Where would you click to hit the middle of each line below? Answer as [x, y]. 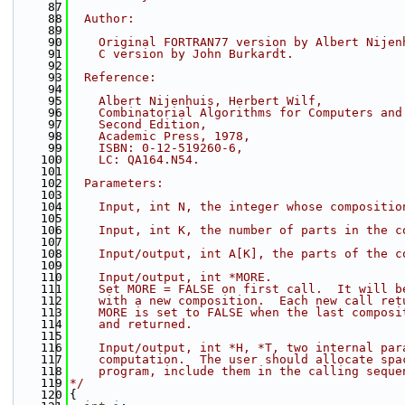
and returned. [131, 324]
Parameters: [117, 183]
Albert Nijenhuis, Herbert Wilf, [196, 101]
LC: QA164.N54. [135, 160]
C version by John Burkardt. [182, 54]
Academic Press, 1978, [160, 136]
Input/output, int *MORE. [171, 277]
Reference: [113, 77]
